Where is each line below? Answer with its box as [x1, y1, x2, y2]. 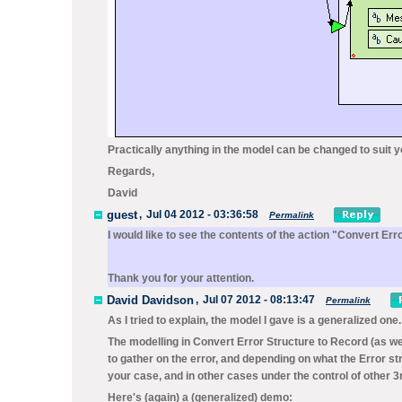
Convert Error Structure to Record [193, 336, 368, 348]
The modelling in [108, 336, 193, 348]
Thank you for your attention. [108, 272, 254, 284]
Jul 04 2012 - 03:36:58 [146, 208, 258, 221]
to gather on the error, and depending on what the [108, 353, 359, 365]
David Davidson [107, 293, 194, 307]
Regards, [108, 165, 154, 178]
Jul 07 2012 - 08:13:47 [203, 293, 315, 306]
